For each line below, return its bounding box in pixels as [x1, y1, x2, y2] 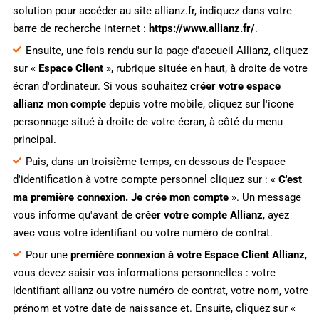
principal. [12, 132, 56, 146]
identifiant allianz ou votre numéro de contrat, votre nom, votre [12, 283, 308, 297]
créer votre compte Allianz [135, 208, 263, 221]
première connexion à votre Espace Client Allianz [70, 248, 305, 261]
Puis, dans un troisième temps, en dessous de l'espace [25, 155, 286, 168]
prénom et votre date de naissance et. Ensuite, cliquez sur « [12, 301, 296, 315]
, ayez [262, 208, 289, 221]
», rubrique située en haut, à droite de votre [103, 61, 308, 75]
